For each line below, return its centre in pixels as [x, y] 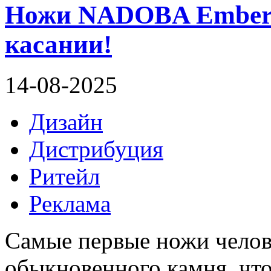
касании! [58, 45]
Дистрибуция [96, 149]
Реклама [70, 204]
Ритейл [64, 177]
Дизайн [66, 122]
